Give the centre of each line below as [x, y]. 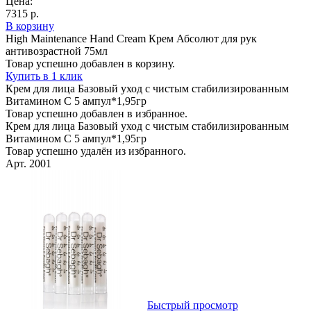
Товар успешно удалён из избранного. [96, 151]
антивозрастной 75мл [57, 51]
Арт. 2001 [28, 163]
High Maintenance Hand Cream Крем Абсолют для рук [131, 38]
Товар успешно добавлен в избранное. [96, 113]
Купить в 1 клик [44, 76]
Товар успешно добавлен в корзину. [90, 63]
